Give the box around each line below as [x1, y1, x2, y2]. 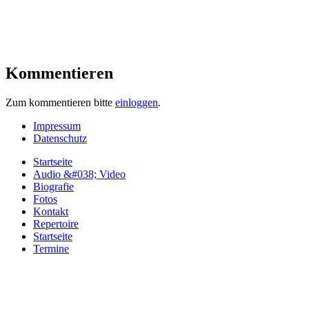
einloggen [115, 96, 158, 108]
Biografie [33, 180, 74, 192]
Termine [33, 242, 69, 255]
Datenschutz [33, 132, 87, 144]
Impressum [33, 119, 81, 132]
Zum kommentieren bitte [6, 96, 115, 108]
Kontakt [33, 205, 68, 217]
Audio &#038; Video [33, 168, 126, 180]
